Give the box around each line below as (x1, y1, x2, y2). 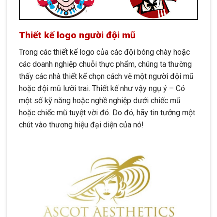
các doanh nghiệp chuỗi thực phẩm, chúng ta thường (19, 59, 192, 69)
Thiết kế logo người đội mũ (19, 30, 136, 41)
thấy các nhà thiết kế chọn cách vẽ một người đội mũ (19, 71, 194, 81)
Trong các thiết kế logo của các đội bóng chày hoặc (19, 47, 190, 57)
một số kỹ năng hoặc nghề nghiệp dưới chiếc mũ (19, 95, 181, 105)
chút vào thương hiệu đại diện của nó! (19, 120, 144, 129)
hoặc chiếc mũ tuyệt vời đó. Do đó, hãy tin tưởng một (19, 108, 195, 117)
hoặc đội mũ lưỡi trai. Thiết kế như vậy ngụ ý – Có (19, 83, 185, 93)
